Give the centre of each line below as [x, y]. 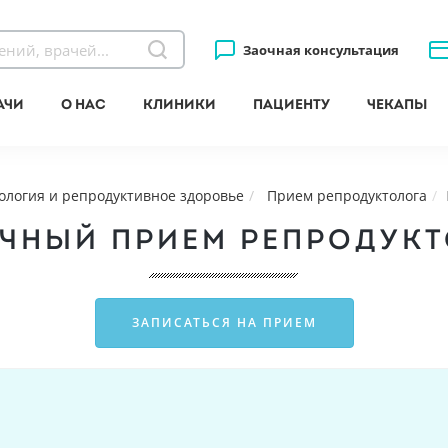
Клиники [179, 104]
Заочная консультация [320, 49]
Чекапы [396, 104]
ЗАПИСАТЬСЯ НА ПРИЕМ [224, 322]
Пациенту [291, 104]
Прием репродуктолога [346, 195]
